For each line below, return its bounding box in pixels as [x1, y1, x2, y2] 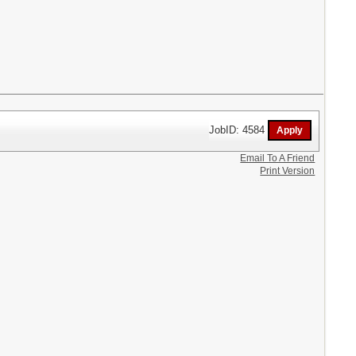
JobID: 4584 [209, 123, 269, 136]
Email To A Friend [240, 152, 315, 164]
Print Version [260, 164, 315, 176]
